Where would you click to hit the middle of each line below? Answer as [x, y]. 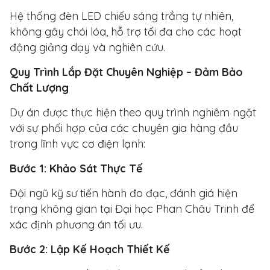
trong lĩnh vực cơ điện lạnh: [77, 143]
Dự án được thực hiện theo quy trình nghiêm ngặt [133, 112]
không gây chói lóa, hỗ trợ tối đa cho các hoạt [126, 31]
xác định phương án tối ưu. [76, 224]
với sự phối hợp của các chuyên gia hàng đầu [124, 128]
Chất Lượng [39, 87]
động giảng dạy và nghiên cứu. [87, 47]
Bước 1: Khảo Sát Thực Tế [76, 168]
